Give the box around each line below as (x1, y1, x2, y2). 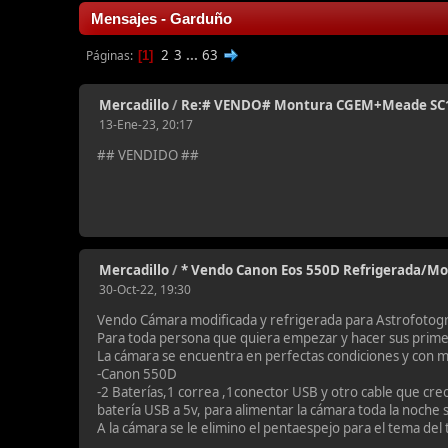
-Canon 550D (97, 365, 178, 383)
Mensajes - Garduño (91, 11, 233, 27)
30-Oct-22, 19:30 (99, 281, 192, 298)
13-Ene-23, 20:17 (99, 116, 194, 133)
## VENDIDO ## (97, 146, 200, 164)
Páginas (86, 47, 131, 64)
